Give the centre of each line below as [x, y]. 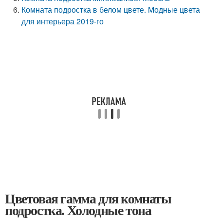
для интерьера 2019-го [63, 21]
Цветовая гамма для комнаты [88, 198]
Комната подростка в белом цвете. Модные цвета [111, 9]
